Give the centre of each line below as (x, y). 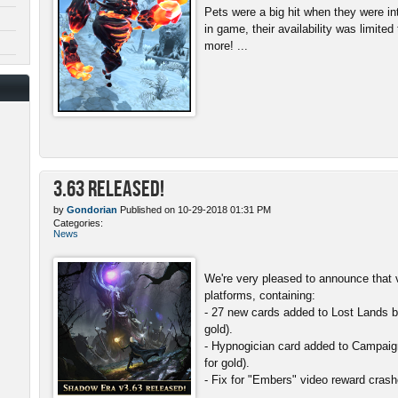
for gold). (227, 362)
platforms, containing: (260, 295)
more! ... (226, 45)
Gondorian (92, 209)
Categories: (78, 223)
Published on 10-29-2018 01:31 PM (194, 209)
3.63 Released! (109, 187)
